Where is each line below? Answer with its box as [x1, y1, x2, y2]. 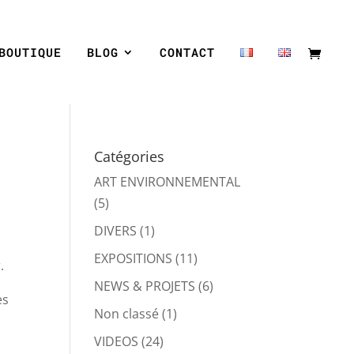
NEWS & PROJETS [94, 277, 196, 295]
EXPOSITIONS [94, 250, 173, 267]
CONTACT [160, 44, 215, 60]
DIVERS [94, 222, 137, 239]
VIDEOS [94, 333, 139, 350]
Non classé [94, 305, 160, 322]
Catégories [94, 147, 165, 166]
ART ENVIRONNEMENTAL [94, 173, 241, 190]
